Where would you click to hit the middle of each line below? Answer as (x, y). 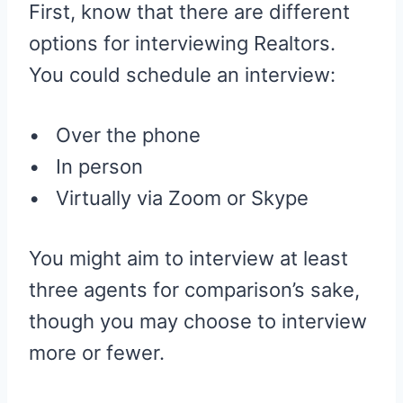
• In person (86, 167)
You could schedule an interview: (182, 75)
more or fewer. (97, 353)
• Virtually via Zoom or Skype (169, 198)
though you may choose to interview (198, 322)
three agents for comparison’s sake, (194, 290)
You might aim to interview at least (188, 259)
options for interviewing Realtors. (182, 44)
